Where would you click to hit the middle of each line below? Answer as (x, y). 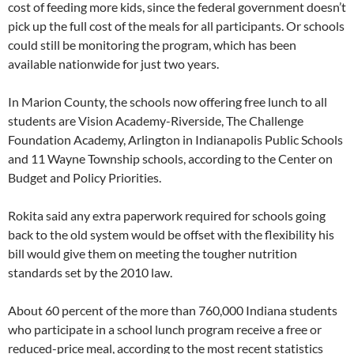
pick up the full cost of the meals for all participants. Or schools (176, 26)
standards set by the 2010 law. (90, 272)
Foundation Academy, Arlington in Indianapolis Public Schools (175, 139)
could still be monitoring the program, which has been (152, 45)
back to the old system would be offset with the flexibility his (171, 234)
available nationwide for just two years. (113, 64)
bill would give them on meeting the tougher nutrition (153, 253)
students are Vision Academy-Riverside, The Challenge (156, 121)
